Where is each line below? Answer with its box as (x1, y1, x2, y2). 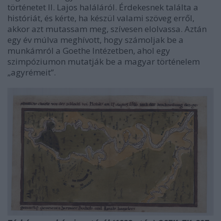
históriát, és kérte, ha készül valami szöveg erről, (7, 12, 194, 24)
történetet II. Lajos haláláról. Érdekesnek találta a (7, 1, 198, 13)
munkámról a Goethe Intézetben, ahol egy (7, 44, 170, 56)
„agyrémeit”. (7, 66, 56, 78)
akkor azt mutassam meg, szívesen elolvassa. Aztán (7, 23, 207, 35)
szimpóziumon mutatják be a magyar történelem (7, 55, 200, 67)
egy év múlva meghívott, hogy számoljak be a (7, 34, 184, 45)
